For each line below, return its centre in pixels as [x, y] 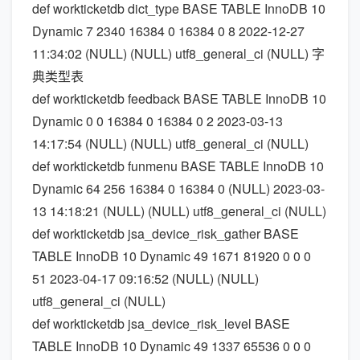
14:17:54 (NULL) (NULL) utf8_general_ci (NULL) [170, 143]
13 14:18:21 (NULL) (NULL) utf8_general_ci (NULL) [179, 211]
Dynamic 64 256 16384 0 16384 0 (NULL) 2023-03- [178, 188]
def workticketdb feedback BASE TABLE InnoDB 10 [179, 98]
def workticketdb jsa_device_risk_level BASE [161, 323]
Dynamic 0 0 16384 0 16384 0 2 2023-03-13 [157, 121]
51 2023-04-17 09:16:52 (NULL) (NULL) [145, 278]
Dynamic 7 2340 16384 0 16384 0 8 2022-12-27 [168, 31]
